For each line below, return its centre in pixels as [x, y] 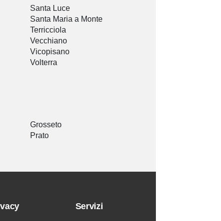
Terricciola [48, 30]
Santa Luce [50, 8]
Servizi [89, 206]
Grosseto [46, 125]
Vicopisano [50, 52]
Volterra [44, 63]
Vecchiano [49, 41]
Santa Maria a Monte [66, 19]
